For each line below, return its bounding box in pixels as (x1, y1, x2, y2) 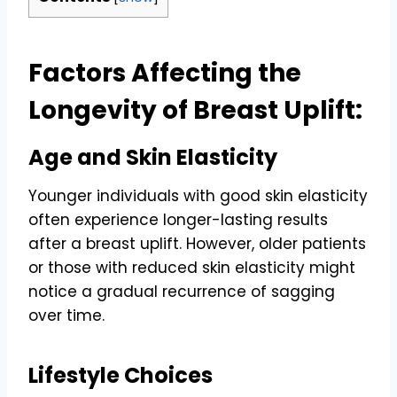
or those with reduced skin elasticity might (28, 256, 355, 278)
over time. (28, 304, 105, 326)
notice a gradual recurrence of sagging (28, 280, 335, 302)
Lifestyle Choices (28, 360, 213, 390)
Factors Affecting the (28, 55, 301, 90)
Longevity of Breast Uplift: (28, 92, 362, 128)
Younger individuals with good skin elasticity (28, 184, 368, 206)
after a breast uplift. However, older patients (28, 232, 366, 254)
